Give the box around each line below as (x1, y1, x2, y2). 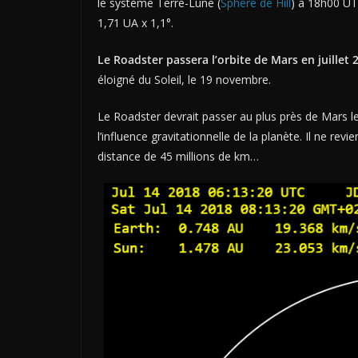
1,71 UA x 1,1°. (97, 14, 173, 30)
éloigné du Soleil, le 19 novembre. (97, 71, 271, 87)
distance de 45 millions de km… (97, 148, 259, 164)
